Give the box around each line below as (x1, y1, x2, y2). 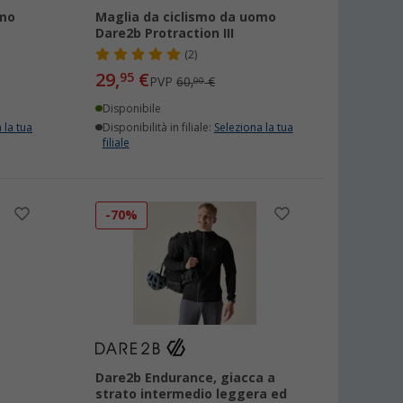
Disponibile (102, 103, 161, 115)
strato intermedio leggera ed (95, 387, 288, 401)
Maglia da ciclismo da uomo (95, 10, 277, 24)
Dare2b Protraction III (95, 26, 235, 40)
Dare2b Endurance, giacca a (95, 371, 276, 385)
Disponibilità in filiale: (102, 121, 214, 134)
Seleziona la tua (213, 121, 293, 134)
